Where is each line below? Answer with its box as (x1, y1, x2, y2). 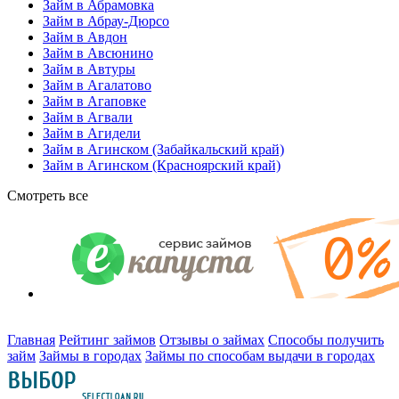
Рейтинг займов (59, 331, 156, 347)
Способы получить (268, 331, 384, 347)
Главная (7, 331, 55, 347)
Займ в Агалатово (43, 77, 151, 93)
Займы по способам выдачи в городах (145, 347, 375, 363)
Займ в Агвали (43, 109, 133, 125)
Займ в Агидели (43, 125, 141, 141)
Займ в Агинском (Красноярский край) (43, 157, 281, 173)
